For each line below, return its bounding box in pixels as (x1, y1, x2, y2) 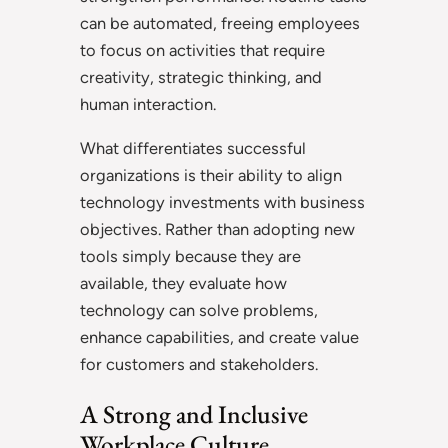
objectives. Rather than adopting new (80, 218, 355, 239)
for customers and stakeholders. (80, 353, 318, 374)
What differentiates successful (80, 137, 306, 158)
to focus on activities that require (80, 40, 325, 61)
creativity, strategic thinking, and (80, 67, 322, 88)
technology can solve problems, (80, 299, 318, 320)
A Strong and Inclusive (80, 396, 308, 431)
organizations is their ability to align (80, 164, 342, 185)
